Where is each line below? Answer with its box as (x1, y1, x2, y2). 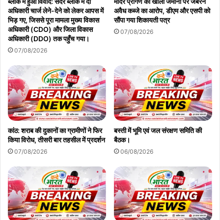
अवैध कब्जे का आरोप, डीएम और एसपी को (114, 6, 210, 15)
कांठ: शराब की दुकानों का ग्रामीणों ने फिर (8, 126, 102, 135)
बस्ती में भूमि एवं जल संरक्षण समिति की (114, 126, 202, 135)
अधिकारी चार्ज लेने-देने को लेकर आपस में (8, 6, 104, 15)
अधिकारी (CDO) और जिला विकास (8, 25, 93, 34)
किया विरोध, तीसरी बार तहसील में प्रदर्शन (8, 136, 105, 144)
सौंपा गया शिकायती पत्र (114, 16, 170, 25)
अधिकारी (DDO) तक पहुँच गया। (8, 34, 89, 43)
